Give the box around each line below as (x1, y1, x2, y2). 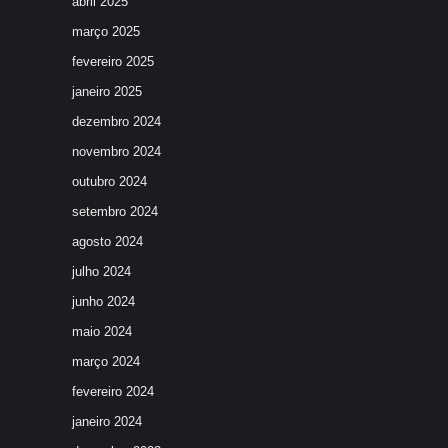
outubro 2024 (72, 174, 147, 189)
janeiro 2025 (72, 84, 142, 99)
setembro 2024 (72, 204, 158, 219)
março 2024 (72, 354, 140, 369)
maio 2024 (72, 324, 132, 339)
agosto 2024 (72, 234, 143, 249)
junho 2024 (72, 294, 135, 309)
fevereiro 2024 (72, 384, 154, 399)
